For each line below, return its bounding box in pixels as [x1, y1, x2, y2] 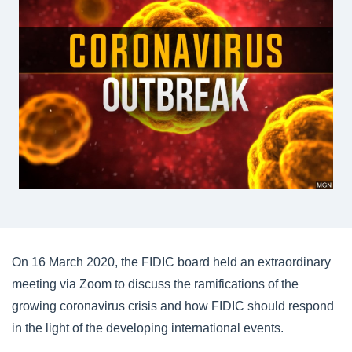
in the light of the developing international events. [12, 321, 284, 335]
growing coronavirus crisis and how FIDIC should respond [12, 299, 334, 313]
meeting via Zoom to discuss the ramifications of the [12, 277, 299, 291]
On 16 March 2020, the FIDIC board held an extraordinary [12, 255, 331, 269]
